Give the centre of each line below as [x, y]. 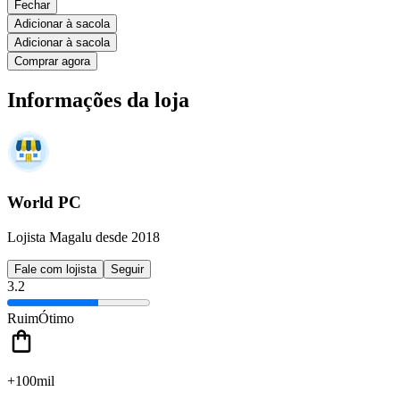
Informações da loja [98, 100]
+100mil [31, 380]
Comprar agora [52, 61]
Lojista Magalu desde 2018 [83, 237]
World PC [44, 203]
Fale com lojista [55, 269]
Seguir [127, 269]
